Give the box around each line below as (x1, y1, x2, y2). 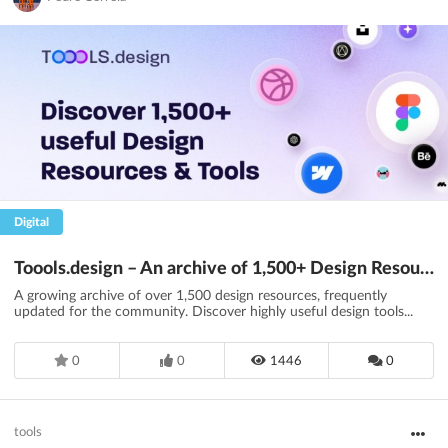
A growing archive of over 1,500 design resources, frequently (14, 289, 387, 304)
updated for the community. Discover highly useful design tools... (14, 305, 413, 320)
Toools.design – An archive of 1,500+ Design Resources (420, 260, 434, 279)
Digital (14, 216, 49, 229)
